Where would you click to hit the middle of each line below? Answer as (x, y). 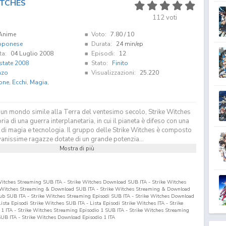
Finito (120, 63)
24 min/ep (129, 44)
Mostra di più (77, 148)
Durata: (101, 44)
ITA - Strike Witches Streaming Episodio (52, 210)
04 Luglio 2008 (32, 53)
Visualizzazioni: (113, 72)
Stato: (99, 63)
